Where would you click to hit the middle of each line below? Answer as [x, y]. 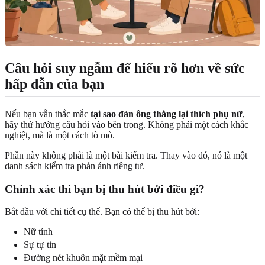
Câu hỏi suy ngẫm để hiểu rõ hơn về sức [125, 68]
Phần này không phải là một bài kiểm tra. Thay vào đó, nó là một [126, 155]
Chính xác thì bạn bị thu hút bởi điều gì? [105, 189]
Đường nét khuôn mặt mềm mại [83, 258]
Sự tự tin [40, 245]
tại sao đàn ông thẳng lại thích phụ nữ [167, 114]
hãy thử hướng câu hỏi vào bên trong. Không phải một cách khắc [127, 124]
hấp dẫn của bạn [54, 84]
